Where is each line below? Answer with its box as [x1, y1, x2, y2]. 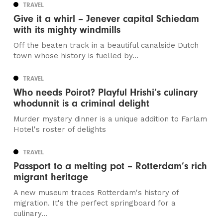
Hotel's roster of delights [13, 125, 107, 134]
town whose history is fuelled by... [13, 51, 139, 61]
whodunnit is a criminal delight [13, 98, 150, 110]
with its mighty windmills [13, 24, 121, 36]
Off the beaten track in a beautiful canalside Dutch [13, 41, 199, 50]
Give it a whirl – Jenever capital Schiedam [13, 13, 200, 25]
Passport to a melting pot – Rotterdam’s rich [13, 160, 208, 172]
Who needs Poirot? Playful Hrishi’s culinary [13, 87, 198, 99]
